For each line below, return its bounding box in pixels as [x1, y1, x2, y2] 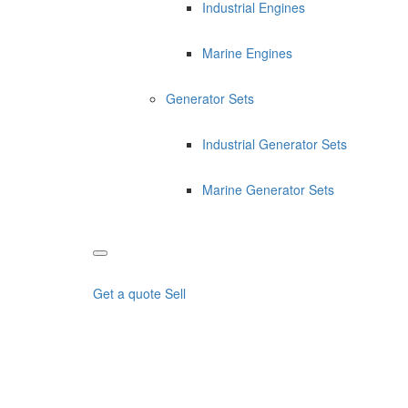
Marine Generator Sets [202, 180, 334, 199]
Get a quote [93, 284, 161, 302]
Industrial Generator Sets [202, 135, 347, 153]
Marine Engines [202, 44, 292, 62]
